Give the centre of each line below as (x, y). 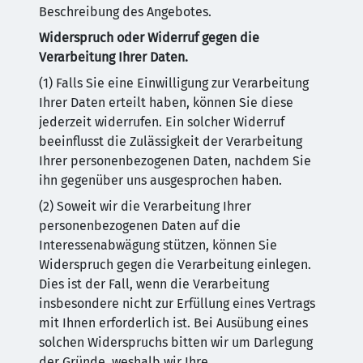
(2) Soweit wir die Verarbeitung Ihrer (145, 206)
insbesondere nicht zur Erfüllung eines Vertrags (177, 303)
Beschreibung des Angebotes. (125, 12)
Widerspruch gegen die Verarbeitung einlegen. (175, 265)
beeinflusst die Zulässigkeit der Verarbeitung (171, 141)
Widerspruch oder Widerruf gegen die (149, 38)
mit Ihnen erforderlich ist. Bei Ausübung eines (173, 323)
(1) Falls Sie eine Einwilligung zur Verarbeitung (174, 83)
